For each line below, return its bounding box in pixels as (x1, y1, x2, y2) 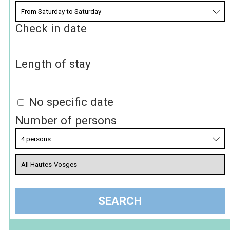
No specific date (29, 95, 113, 108)
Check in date (15, 22, 87, 35)
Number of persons (15, 113, 117, 127)
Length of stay (15, 57, 91, 70)
